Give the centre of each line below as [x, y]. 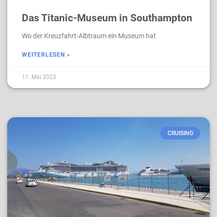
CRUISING [180, 133]
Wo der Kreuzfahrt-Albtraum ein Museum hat [89, 36]
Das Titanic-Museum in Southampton [107, 18]
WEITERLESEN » [46, 55]
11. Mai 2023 [39, 77]
